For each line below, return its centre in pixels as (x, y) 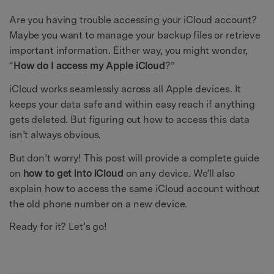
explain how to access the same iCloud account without (135, 188)
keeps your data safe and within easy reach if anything (132, 104)
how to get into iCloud (73, 173)
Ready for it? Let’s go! (58, 227)
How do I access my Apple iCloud (89, 65)
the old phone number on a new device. (98, 204)
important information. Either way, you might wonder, (129, 50)
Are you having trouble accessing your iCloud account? (133, 20)
